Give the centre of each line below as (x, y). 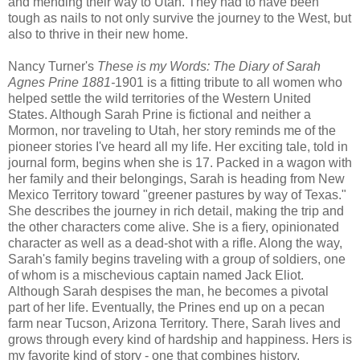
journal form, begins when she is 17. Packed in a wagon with (180, 162)
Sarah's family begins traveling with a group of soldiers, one (177, 259)
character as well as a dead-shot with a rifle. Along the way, (175, 243)
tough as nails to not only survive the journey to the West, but (180, 18)
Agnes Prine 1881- (61, 82)
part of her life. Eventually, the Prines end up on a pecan (166, 307)
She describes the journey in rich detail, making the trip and (176, 211)
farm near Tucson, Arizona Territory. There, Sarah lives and (174, 323)
